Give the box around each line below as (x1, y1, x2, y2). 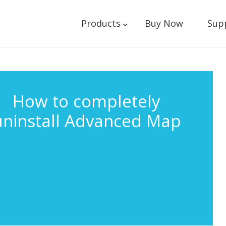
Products (81, 17, 121, 29)
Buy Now (144, 17, 183, 29)
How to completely (13, 90, 161, 112)
